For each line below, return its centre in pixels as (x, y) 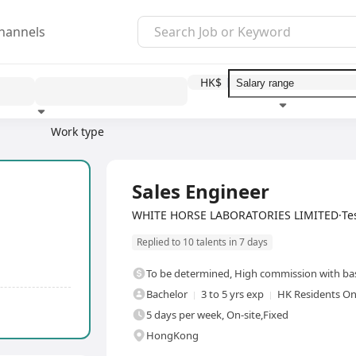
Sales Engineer (201, 191)
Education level (82, 146)
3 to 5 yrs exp (232, 294)
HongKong (172, 336)
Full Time (131, 169)
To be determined (188, 274)
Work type (77, 132)
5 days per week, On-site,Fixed (217, 315)
